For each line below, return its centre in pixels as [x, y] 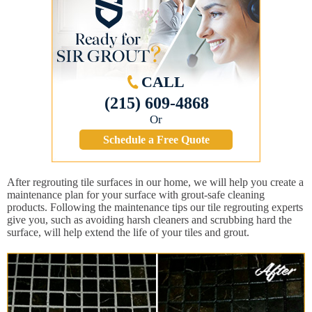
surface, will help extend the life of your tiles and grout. [128, 233]
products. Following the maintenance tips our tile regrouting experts [155, 208]
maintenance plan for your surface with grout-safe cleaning [136, 195]
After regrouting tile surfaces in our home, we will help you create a [155, 182]
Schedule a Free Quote [156, 140]
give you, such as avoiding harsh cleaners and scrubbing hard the [149, 220]
